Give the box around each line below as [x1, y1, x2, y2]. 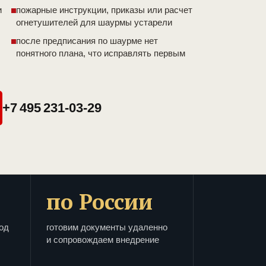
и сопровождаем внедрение [46, 235, 159, 245]
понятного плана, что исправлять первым [16, 48, 185, 59]
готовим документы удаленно [46, 222, 167, 233]
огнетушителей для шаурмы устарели [16, 17, 172, 28]
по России [46, 188, 153, 216]
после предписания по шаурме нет [16, 36, 158, 46]
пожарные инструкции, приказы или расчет [16, 5, 192, 15]
